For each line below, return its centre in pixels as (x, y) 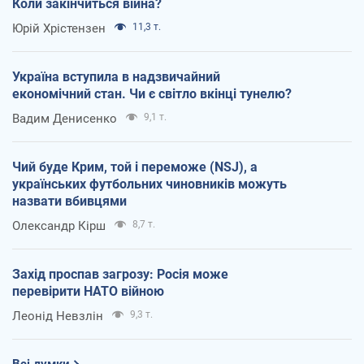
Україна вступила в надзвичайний (116, 77)
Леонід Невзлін (58, 316)
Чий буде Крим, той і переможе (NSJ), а (135, 167)
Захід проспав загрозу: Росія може (120, 275)
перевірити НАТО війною (88, 292)
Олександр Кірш (59, 226)
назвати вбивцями (69, 201)
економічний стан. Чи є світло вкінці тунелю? (152, 94)
